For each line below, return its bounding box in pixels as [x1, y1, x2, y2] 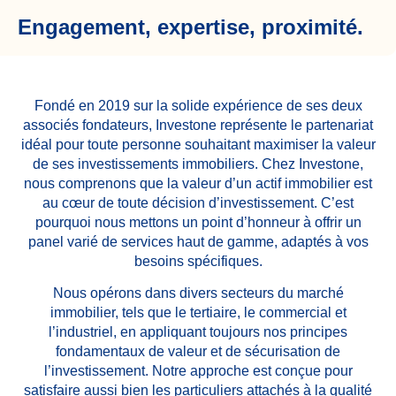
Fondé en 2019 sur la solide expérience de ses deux [34, 97, 362, 113]
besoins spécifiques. [133, 253, 263, 269]
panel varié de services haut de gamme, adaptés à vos [27, 233, 369, 249]
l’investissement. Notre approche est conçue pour [43, 363, 353, 379]
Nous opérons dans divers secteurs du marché [52, 286, 344, 301]
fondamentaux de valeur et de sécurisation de [56, 344, 340, 360]
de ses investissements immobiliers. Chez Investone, [33, 156, 363, 171]
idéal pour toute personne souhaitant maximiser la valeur [20, 136, 376, 152]
